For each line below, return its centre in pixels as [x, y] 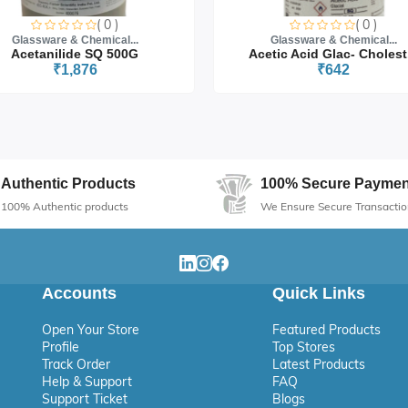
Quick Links [319, 293]
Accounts [79, 293]
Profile [61, 347]
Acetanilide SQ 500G [74, 54]
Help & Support [87, 382]
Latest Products [319, 364]
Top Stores [304, 347]
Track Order [76, 364]
